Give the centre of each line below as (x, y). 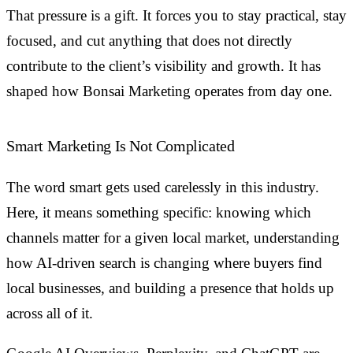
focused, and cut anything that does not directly (149, 41)
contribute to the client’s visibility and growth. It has (163, 66)
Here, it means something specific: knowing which (159, 213)
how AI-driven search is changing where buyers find (164, 263)
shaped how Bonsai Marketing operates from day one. (169, 91)
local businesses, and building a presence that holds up (170, 288)
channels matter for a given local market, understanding (173, 238)
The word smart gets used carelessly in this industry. (163, 188)
